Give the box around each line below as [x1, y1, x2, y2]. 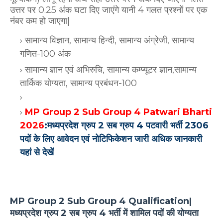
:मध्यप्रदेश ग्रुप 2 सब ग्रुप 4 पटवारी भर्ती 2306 [44, 119, 209, 131]
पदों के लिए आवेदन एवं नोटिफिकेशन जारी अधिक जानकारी [20, 133, 202, 144]
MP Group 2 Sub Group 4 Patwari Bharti [25, 106, 212, 117]
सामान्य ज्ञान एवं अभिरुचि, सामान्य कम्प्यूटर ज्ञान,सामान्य [25, 64, 197, 75]
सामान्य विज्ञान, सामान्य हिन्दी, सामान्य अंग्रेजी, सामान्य [25, 34, 194, 46]
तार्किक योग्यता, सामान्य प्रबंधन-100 [20, 77, 137, 89]
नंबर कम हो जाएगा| [10, 15, 70, 26]
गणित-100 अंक [20, 48, 73, 59]
